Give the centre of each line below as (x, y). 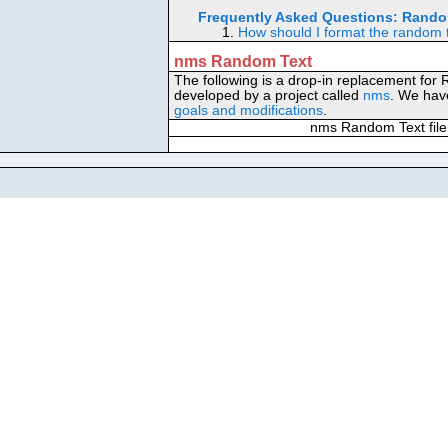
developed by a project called (268, 95)
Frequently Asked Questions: (298, 17)
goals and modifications (248, 110)
